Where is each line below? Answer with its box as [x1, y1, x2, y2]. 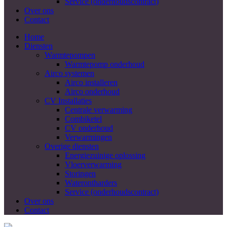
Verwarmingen [65, 133, 112, 141]
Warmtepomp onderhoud [65, 60, 144, 68]
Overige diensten [45, 142, 99, 150]
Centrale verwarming [65, 105, 132, 114]
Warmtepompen [45, 51, 95, 59]
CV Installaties [45, 96, 92, 105]
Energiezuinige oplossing [65, 151, 145, 160]
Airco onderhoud [65, 87, 120, 96]
